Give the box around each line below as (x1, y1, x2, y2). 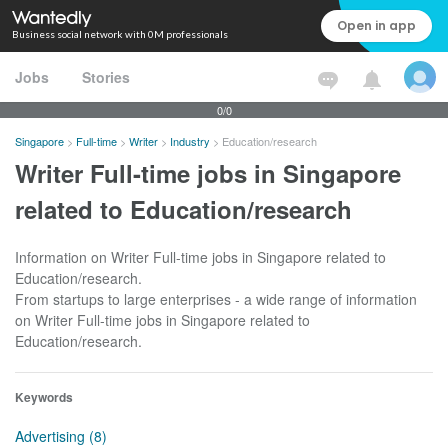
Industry (170, 133, 210, 149)
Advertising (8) (15, 426, 107, 446)
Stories (82, 67, 130, 87)
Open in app (337, 17, 416, 34)
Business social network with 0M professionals (12, 28, 228, 40)
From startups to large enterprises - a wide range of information (15, 289, 417, 309)
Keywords (15, 388, 73, 406)
